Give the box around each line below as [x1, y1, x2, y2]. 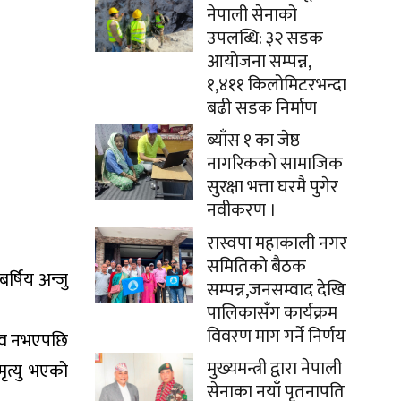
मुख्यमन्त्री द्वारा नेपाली [207, 354, 342, 384]
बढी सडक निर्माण [207, 93, 317, 124]
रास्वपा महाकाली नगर [207, 228, 347, 259]
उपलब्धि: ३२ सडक [207, 23, 323, 54]
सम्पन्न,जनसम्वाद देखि [207, 275, 346, 305]
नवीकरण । [207, 195, 277, 226]
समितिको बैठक [207, 252, 306, 282]
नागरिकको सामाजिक [207, 149, 343, 179]
